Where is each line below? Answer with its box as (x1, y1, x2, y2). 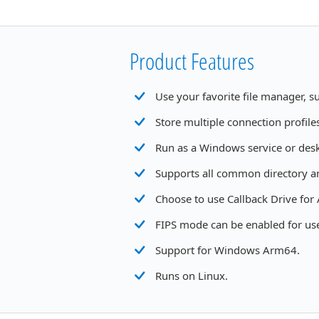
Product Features (130, 46, 254, 76)
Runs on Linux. (155, 268, 228, 283)
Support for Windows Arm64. (155, 243, 300, 257)
